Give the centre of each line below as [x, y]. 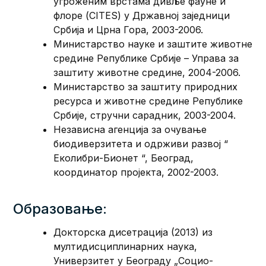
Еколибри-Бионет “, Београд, [124, 158]
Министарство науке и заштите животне [153, 44]
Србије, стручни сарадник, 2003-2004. [145, 115]
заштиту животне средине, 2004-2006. [147, 72]
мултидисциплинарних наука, [126, 246]
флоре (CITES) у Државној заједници [142, 15]
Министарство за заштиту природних [146, 86]
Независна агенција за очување [130, 129]
